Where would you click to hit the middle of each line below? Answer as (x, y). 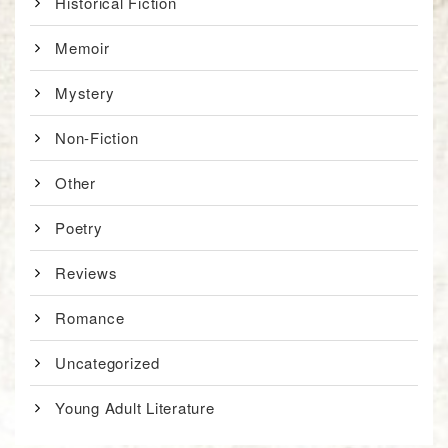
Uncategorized (107, 363)
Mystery (85, 93)
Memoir (82, 48)
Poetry (79, 228)
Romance (90, 318)
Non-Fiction (97, 138)
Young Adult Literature (135, 408)
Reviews (86, 273)
